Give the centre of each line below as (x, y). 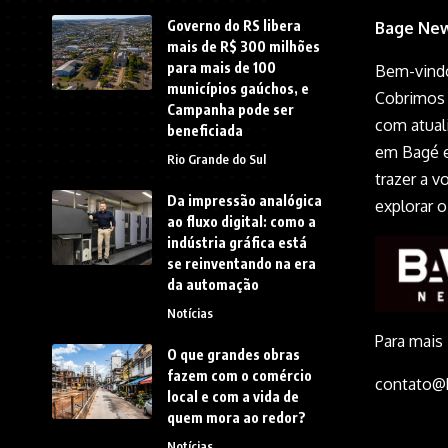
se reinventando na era (241, 263)
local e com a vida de (233, 396)
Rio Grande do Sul (216, 158)
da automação (213, 284)
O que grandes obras (233, 354)
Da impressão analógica (244, 200)
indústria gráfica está (237, 242)
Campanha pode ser (230, 109)
